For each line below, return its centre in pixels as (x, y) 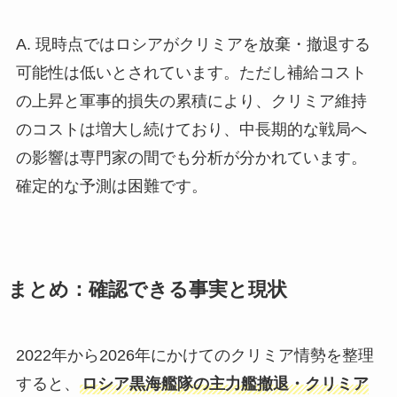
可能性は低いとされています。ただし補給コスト (191, 72)
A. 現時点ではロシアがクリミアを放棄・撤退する (193, 44)
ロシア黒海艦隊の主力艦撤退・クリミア (225, 383)
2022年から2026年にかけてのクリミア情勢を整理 (195, 355)
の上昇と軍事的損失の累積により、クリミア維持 (191, 101)
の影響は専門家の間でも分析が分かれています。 (191, 157)
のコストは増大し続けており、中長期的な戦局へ (191, 129)
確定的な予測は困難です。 (111, 186)
